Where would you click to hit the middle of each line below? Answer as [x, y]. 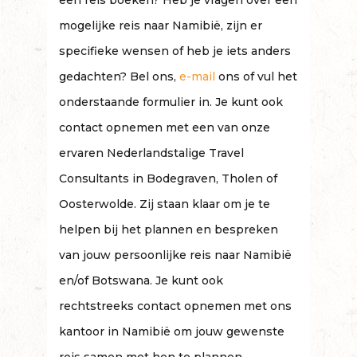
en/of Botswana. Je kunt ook [141, 280]
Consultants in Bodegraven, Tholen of [168, 178]
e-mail [197, 76]
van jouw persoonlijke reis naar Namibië [175, 255]
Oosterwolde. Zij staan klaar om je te [165, 204]
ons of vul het [256, 76]
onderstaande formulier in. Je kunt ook [171, 102]
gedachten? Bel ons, [119, 76]
